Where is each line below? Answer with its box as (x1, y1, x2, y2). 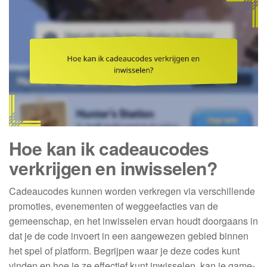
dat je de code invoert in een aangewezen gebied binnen (9, 229, 249, 243)
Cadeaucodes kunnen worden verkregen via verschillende (9, 184, 255, 198)
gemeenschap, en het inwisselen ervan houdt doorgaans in (9, 214, 258, 228)
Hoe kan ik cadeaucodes (9, 135, 209, 162)
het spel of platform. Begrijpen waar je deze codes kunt (9, 244, 240, 258)
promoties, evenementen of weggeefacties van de (9, 199, 218, 213)
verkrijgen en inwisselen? (9, 155, 217, 181)
